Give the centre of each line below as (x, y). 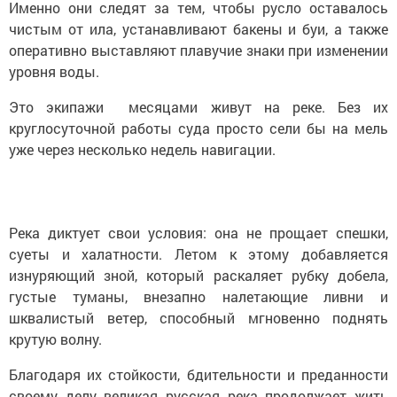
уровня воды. (54, 71)
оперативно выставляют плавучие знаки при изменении (198, 50)
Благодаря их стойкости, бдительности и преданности (198, 374)
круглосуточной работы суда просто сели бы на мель (198, 128)
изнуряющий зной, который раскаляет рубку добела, (198, 275)
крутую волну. (57, 339)
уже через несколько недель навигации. (142, 149)
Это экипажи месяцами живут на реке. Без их (198, 106)
